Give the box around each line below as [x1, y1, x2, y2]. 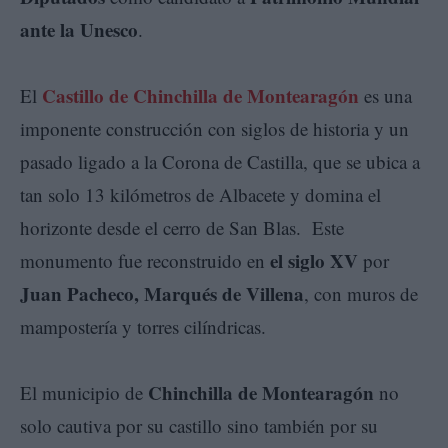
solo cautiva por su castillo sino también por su [20, 412, 378, 438]
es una [359, 82, 412, 108]
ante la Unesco [20, 15, 138, 43]
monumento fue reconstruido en [20, 247, 270, 273]
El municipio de [20, 379, 148, 405]
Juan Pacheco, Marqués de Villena [20, 279, 304, 307]
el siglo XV [270, 246, 358, 274]
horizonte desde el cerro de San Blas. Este [20, 214, 344, 240]
